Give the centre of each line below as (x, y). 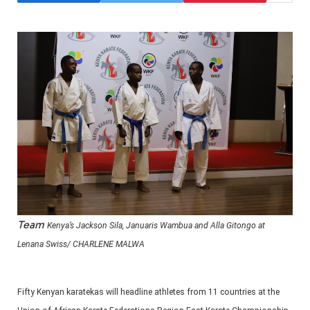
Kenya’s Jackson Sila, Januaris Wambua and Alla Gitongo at (156, 226)
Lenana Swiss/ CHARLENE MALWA (81, 245)
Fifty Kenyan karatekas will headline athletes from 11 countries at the (148, 292)
